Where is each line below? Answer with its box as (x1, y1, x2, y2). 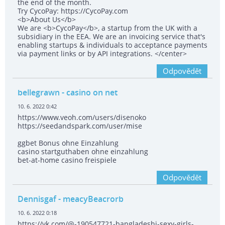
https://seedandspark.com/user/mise (18, 121, 142, 131)
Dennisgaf (18, 193, 56, 205)
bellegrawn (18, 87, 62, 98)
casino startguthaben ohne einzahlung (18, 147, 148, 157)
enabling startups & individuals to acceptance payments (18, 40, 207, 50)
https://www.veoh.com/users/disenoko (18, 113, 146, 123)
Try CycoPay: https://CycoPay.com (18, 6, 128, 16)
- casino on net (62, 87, 118, 98)
